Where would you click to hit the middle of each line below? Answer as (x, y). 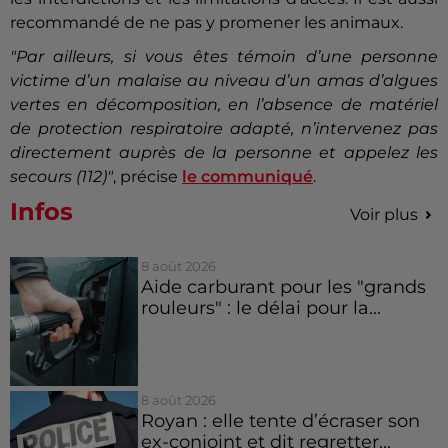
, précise (147, 177)
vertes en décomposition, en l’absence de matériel (224, 105)
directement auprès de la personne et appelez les (224, 153)
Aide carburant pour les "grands (283, 287)
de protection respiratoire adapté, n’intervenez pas (224, 129)
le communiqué (247, 177)
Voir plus (384, 215)
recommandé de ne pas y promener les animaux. (206, 23)
